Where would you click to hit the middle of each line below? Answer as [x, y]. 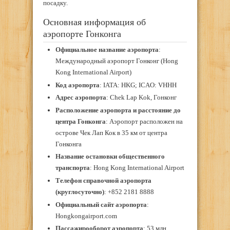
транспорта [72, 168]
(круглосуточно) [80, 191]
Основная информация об [94, 22]
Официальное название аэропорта [107, 49]
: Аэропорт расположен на [144, 121]
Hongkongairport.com [86, 216]
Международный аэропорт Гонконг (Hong [117, 61]
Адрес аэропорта [81, 98]
